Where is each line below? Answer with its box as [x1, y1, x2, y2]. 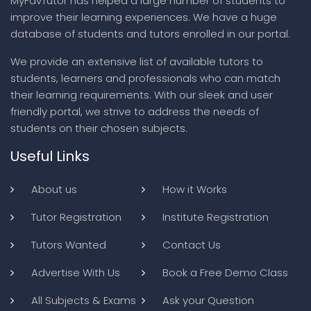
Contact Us [162, 237, 221, 252]
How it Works [162, 181, 227, 196]
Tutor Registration [31, 209, 121, 224]
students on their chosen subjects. [10, 120, 187, 135]
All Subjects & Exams [31, 292, 136, 308]
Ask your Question [162, 292, 254, 308]
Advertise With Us [31, 264, 120, 280]
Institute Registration [162, 209, 269, 224]
